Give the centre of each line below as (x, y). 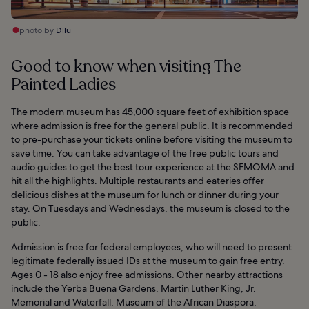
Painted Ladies (63, 85)
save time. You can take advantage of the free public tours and (145, 153)
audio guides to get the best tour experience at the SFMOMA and (153, 167)
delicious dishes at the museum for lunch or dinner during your (145, 195)
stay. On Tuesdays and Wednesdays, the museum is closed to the (150, 209)
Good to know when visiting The (126, 67)
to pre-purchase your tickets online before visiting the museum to (152, 140)
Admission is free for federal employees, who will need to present (151, 247)
